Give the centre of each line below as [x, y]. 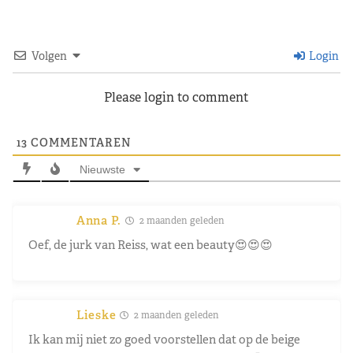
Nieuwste [102, 169]
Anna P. [99, 220]
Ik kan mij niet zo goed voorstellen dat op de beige [164, 339]
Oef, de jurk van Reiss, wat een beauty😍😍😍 [150, 244]
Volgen [49, 56]
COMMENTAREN [80, 142]
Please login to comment [176, 97]
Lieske [97, 314]
